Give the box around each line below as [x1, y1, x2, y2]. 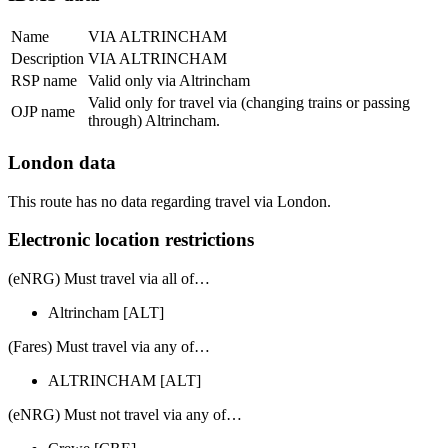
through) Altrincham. [88, 112, 220, 130]
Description [11, 50, 84, 68]
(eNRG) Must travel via [8, 270, 162, 288]
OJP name [11, 103, 75, 121]
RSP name [11, 72, 77, 90]
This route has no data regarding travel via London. [8, 192, 331, 210]
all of [162, 270, 194, 288]
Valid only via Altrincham [88, 72, 250, 90]
